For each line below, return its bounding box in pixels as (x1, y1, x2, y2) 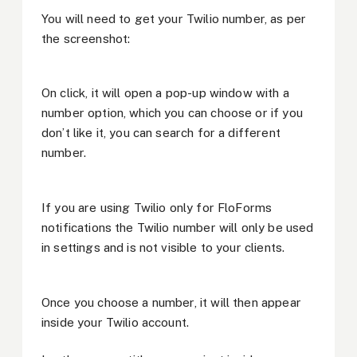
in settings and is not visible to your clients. (41, 241, 285, 255)
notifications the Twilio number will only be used (41, 221, 314, 235)
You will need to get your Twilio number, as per (41, 11, 307, 25)
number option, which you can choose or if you (41, 106, 303, 120)
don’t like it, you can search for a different (41, 126, 280, 140)
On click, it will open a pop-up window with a (41, 86, 289, 100)
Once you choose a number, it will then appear (41, 295, 301, 309)
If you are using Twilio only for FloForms (41, 201, 273, 215)
